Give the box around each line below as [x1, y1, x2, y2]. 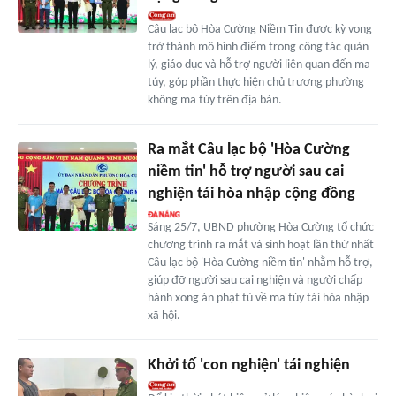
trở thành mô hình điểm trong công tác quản [147, 40, 369, 54]
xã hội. [147, 308, 180, 323]
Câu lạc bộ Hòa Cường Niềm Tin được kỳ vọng [147, 22, 372, 36]
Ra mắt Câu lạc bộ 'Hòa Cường [147, 141, 350, 158]
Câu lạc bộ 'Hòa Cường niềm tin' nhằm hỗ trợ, [147, 255, 373, 270]
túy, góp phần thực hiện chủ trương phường [147, 75, 364, 89]
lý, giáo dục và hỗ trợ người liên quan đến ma [147, 57, 370, 72]
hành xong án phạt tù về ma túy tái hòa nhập [147, 291, 369, 305]
